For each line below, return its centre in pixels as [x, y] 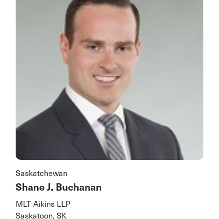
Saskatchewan [42, 173]
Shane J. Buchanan [59, 187]
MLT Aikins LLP [43, 204]
